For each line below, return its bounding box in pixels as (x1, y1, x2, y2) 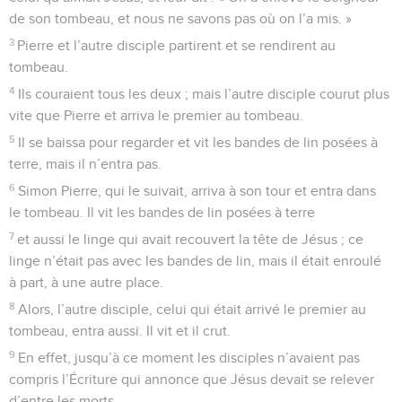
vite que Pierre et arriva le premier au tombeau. (9, 108, 303, 123)
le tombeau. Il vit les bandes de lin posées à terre (9, 205, 315, 220)
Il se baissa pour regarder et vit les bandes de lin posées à (18, 135, 379, 150)
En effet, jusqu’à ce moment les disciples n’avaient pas (18, 350, 361, 365)
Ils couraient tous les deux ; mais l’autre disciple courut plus (18, 86, 390, 101)
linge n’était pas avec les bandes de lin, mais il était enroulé (9, 253, 381, 268)
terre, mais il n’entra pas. (9, 156, 162, 171)
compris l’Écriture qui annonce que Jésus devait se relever (9, 371, 374, 387)
